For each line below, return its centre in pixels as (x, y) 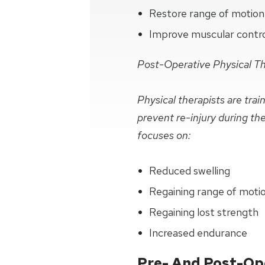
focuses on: (164, 135)
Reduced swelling (190, 171)
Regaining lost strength (204, 212)
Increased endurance (198, 233)
